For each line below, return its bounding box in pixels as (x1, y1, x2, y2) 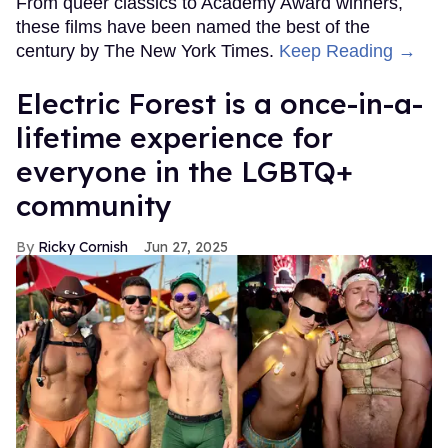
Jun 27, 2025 (144, 237, 228, 256)
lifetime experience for (16, 119, 333, 155)
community (16, 187, 172, 223)
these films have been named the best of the (16, 16, 370, 37)
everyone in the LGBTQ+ (16, 153, 353, 189)
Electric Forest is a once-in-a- (16, 85, 423, 121)
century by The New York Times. (16, 40, 279, 61)
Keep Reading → (279, 40, 416, 61)
